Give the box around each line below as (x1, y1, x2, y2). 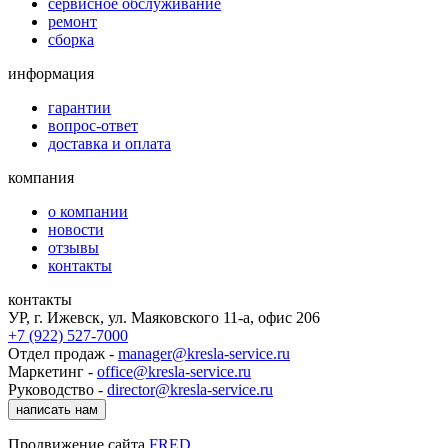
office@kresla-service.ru (97, 362, 251, 380)
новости (48, 220, 104, 238)
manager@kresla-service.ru (118, 344, 290, 362)
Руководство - (8, 380, 107, 398)
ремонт (48, 12, 97, 30)
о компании (48, 202, 128, 220)
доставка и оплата (48, 134, 171, 152)
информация (8, 64, 94, 82)
